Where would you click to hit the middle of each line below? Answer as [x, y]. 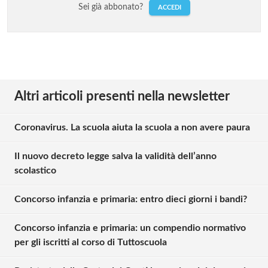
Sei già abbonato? [112, 7]
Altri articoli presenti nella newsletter [122, 96]
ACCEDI [169, 7]
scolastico [35, 170]
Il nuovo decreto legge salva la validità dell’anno [115, 156]
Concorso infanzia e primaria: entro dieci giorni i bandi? [131, 199]
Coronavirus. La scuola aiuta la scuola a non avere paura [132, 127]
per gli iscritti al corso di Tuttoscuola [99, 242]
